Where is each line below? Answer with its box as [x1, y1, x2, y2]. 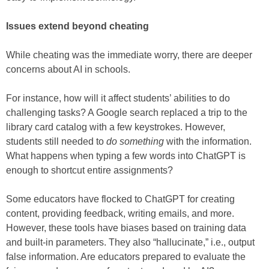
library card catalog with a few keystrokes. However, [6, 122, 225, 133]
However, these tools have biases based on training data [6, 223, 246, 234]
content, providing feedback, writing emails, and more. [6, 208, 234, 219]
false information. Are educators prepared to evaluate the [6, 252, 246, 262]
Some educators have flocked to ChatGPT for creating [6, 194, 235, 205]
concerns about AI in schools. [6, 64, 130, 75]
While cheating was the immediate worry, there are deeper [6, 50, 252, 61]
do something [106, 136, 164, 147]
